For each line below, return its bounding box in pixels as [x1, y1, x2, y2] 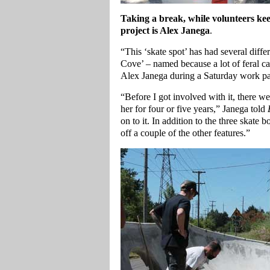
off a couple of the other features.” [121, 127, 250, 139]
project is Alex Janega [121, 25, 210, 36]
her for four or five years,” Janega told [121, 103, 268, 115]
